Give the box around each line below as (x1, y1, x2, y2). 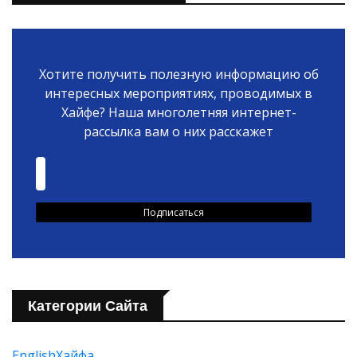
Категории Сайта (28, 298, 147, 315)
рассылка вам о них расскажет (84, 123, 273, 141)
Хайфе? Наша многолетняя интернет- (61, 104, 296, 122)
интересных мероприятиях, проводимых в (45, 84, 312, 103)
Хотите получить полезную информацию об (38, 65, 319, 84)
